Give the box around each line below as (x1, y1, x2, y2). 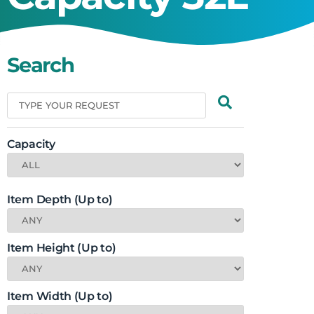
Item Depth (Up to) (7, 192, 113, 206)
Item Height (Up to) (7, 240, 116, 254)
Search (7, 52, 74, 77)
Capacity (7, 137, 55, 151)
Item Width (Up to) (7, 289, 113, 303)
